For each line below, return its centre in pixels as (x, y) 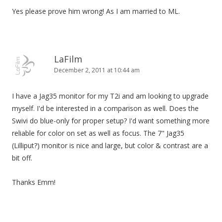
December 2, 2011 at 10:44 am (97, 70)
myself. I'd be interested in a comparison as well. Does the (105, 108)
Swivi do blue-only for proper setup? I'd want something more (111, 121)
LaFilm (68, 59)
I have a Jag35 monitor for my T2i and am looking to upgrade (110, 96)
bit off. (22, 158)
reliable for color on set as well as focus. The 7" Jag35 (98, 133)
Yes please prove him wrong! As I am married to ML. (96, 11)
